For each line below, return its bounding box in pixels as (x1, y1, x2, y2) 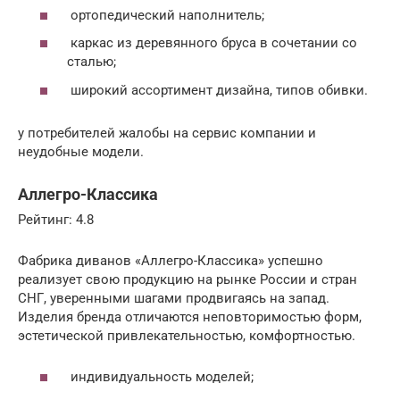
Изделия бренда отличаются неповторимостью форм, (18, 308, 362, 325)
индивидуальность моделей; (67, 369, 254, 385)
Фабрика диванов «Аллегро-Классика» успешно (18, 252, 323, 269)
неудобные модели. (18, 143, 144, 160)
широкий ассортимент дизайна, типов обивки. (67, 81, 368, 98)
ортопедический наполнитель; (67, 6, 264, 23)
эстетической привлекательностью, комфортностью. (18, 327, 355, 344)
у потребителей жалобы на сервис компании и (18, 124, 316, 141)
